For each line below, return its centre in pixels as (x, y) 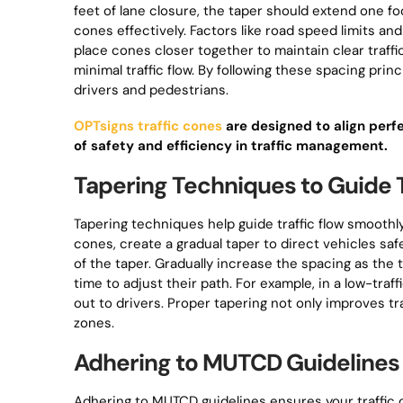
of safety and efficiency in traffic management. (231, 146)
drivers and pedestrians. (151, 90)
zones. (94, 323)
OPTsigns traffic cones (148, 126)
